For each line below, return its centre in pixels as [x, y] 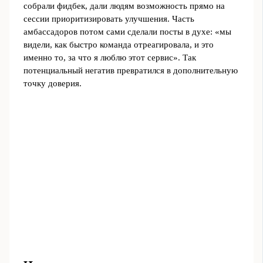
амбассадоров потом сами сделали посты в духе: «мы [127, 32]
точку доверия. [52, 84]
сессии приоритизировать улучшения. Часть [109, 19]
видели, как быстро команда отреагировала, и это [118, 45]
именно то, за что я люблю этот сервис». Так [109, 58]
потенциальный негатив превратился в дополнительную [130, 71]
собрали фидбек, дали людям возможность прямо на [124, 6]
